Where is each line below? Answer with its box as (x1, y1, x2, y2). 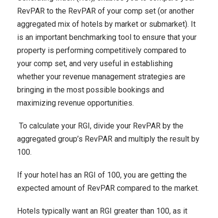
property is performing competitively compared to (17, 46, 186, 55)
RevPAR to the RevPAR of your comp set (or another (17, 6, 194, 16)
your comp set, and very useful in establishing (17, 59, 173, 68)
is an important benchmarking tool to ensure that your (17, 33, 197, 42)
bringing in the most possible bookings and (17, 85, 164, 94)
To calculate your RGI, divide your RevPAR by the (19, 121, 183, 130)
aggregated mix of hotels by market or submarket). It (17, 19, 196, 29)
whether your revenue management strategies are (17, 72, 185, 81)
